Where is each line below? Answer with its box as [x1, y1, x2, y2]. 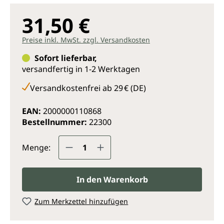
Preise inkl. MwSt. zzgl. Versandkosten [22, 35, 150, 44]
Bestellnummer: [22, 116, 89, 127]
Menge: [22, 142, 50, 153]
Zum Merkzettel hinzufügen [34, 196, 128, 206]
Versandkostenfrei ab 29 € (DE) [30, 82, 146, 93]
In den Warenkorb [76, 174, 148, 185]
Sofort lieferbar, [34, 52, 97, 63]
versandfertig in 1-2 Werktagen [22, 63, 140, 74]
